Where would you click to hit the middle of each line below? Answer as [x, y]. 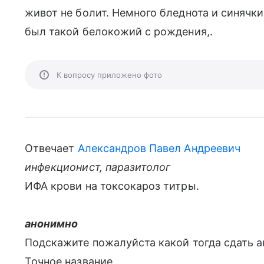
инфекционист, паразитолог [98, 167]
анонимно [52, 224]
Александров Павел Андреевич [159, 148]
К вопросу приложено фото [109, 75]
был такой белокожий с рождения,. [119, 32]
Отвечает [51, 148]
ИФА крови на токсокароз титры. [112, 186]
